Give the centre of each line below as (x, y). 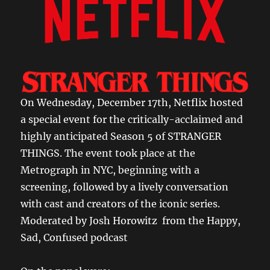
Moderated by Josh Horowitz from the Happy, (131, 221)
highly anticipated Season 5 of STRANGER (121, 137)
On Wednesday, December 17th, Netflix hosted (132, 103)
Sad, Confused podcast (74, 238)
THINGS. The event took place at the (108, 153)
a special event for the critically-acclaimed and (132, 120)
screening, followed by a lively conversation (125, 187)
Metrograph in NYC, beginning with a (110, 170)
